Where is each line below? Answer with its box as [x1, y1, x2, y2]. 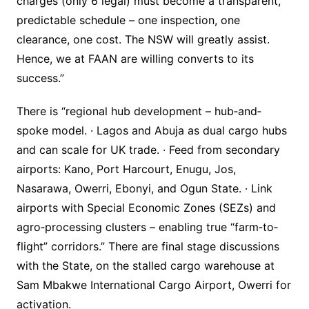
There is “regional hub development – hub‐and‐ [16, 104, 261, 119]
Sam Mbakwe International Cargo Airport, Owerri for [16, 278, 291, 292]
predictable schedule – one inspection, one [16, 13, 240, 28]
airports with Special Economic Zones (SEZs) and [16, 201, 276, 215]
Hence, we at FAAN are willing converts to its [16, 52, 254, 66]
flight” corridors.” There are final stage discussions [16, 239, 279, 254]
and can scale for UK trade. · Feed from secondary [16, 143, 280, 157]
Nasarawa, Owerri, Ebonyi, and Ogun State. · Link [16, 181, 272, 196]
